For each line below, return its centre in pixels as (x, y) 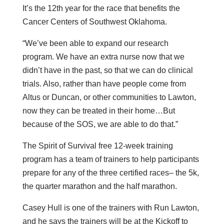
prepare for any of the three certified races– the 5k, (110, 172)
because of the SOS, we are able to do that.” (100, 124)
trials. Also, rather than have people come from (104, 83)
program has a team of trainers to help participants (110, 159)
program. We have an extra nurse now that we (103, 56)
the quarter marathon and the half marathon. (99, 186)
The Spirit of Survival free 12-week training (97, 145)
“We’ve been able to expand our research (95, 43)
